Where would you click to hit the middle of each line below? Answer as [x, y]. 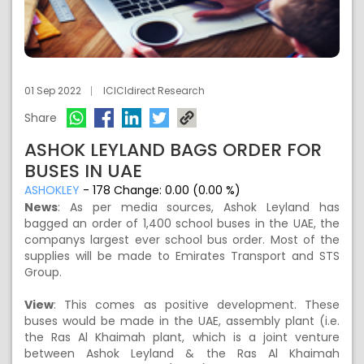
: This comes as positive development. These [197, 305]
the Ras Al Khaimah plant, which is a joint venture [182, 337]
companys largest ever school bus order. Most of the [182, 240]
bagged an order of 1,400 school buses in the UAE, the [182, 223]
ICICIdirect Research [154, 91]
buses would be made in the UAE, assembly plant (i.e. [182, 321]
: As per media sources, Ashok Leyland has [199, 207]
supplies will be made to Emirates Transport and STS [182, 256]
